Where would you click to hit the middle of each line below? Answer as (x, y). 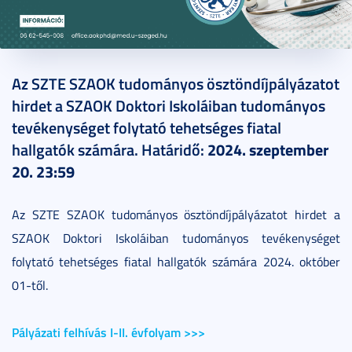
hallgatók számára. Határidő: (110, 149)
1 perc (151, 72)
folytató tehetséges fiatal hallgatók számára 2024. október (176, 262)
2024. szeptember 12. (71, 72)
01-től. (30, 285)
